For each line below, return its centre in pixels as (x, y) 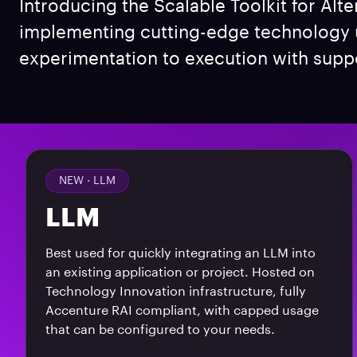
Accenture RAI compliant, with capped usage (182, 311)
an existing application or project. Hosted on (180, 273)
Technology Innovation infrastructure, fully (176, 292)
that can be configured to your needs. (160, 330)
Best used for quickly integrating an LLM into (180, 253)
